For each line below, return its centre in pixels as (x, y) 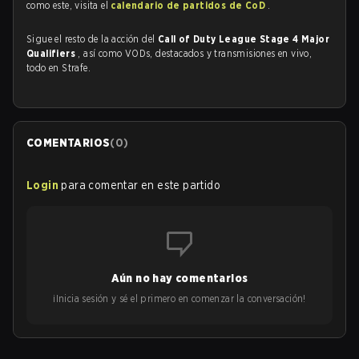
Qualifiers (52, 53)
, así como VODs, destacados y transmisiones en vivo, (195, 53)
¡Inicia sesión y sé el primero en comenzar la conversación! (179, 298)
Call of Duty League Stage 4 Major (244, 39)
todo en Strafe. (59, 68)
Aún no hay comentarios (179, 278)
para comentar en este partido (141, 185)
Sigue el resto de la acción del (92, 39)
